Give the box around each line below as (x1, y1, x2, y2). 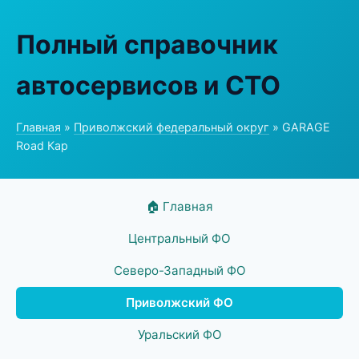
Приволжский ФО (126, 295, 233, 310)
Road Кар (16, 139, 68, 152)
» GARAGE (269, 120, 330, 134)
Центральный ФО (128, 231, 231, 246)
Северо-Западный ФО (113, 263, 246, 278)
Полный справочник (16, 29, 278, 60)
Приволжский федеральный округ (74, 120, 269, 134)
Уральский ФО (137, 327, 222, 342)
